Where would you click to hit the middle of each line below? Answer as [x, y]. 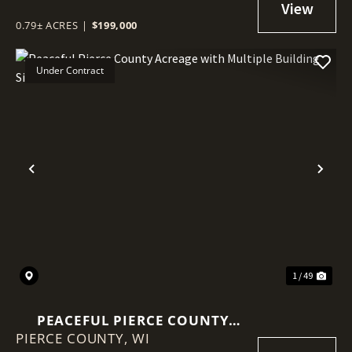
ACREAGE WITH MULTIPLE [133, 338]
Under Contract [70, 70]
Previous [65, 181]
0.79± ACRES [47, 25]
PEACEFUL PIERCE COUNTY [133, 320]
